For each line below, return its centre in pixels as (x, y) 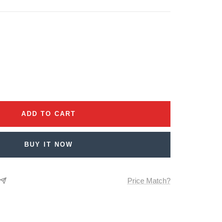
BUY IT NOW (49, 144)
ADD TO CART (49, 113)
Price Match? (149, 180)
